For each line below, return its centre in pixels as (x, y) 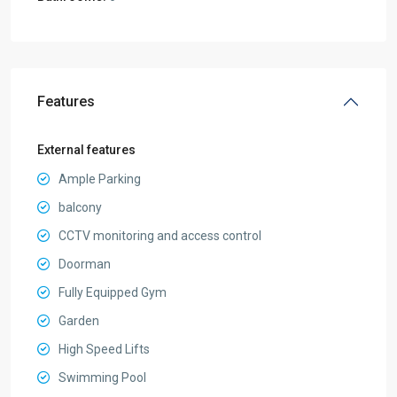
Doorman (85, 264)
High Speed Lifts (104, 349)
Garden (79, 320)
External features (86, 149)
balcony (80, 207)
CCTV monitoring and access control (160, 235)
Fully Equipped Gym (113, 292)
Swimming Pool (102, 377)
